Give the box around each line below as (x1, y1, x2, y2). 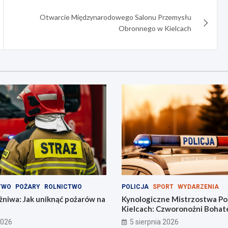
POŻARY (15, 183, 40, 191)
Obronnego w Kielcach (119, 23, 192, 33)
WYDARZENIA (178, 183, 219, 191)
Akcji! (122, 214, 142, 223)
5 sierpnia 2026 (130, 218, 179, 226)
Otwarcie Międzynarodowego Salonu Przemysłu (40, 12, 192, 21)
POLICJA (122, 183, 149, 191)
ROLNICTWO (44, 183, 82, 191)
